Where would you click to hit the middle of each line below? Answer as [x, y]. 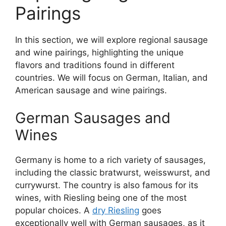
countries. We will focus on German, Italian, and [111, 77]
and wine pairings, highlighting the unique [99, 52]
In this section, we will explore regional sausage [111, 40]
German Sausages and [93, 118]
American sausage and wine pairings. [91, 90]
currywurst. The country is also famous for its [107, 185]
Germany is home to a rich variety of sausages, [110, 160]
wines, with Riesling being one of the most [101, 198]
